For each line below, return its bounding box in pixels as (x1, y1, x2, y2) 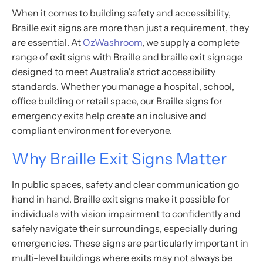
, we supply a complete (142, 36, 240, 48)
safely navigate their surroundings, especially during (12, 222, 238, 234)
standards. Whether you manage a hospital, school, (12, 80, 234, 92)
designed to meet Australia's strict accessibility (12, 65, 215, 77)
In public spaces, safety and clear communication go (12, 178, 239, 190)
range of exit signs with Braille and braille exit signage (12, 50, 242, 63)
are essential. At (12, 36, 83, 48)
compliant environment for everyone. (12, 124, 172, 136)
